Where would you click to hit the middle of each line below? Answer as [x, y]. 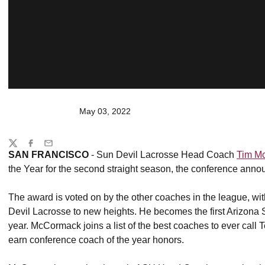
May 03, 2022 [105, 111]
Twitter [20, 148]
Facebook [44, 148]
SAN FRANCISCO [49, 155]
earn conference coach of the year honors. [96, 240]
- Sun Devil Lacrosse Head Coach [163, 155]
